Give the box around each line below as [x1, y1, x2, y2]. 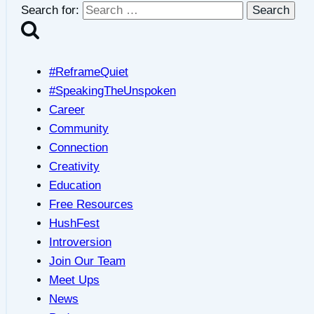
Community [49, 122, 109, 136]
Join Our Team [49, 254, 125, 268]
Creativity [49, 160, 100, 174]
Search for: [21, 3, 79, 17]
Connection [49, 141, 108, 155]
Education [49, 179, 101, 193]
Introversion [49, 235, 111, 250]
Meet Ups [49, 273, 100, 287]
